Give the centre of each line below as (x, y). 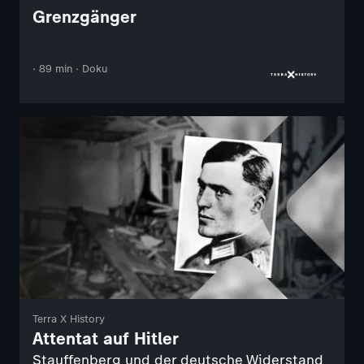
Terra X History (69, 318)
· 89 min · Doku (70, 68)
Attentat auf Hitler (106, 338)
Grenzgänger (84, 16)
